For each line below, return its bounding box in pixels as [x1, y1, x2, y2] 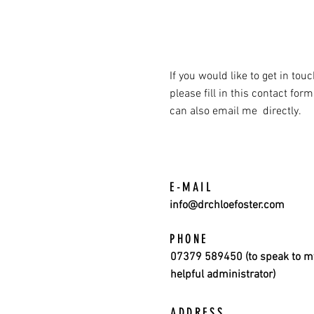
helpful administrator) [170, 268, 275, 282]
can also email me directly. [170, 104, 304, 118]
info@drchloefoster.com [170, 198, 285, 212]
